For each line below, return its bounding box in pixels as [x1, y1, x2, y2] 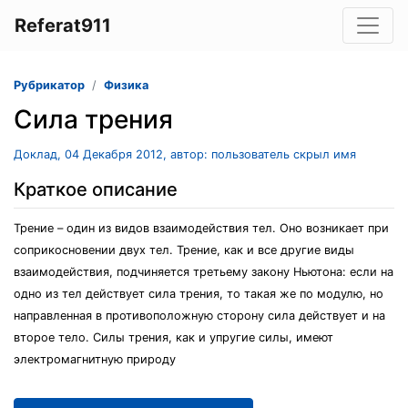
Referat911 [15, 15, 111, 36]
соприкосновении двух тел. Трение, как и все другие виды [14, 243, 354, 257]
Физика [104, 78, 148, 92]
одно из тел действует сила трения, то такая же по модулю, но [14, 287, 383, 301]
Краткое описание [14, 178, 178, 200]
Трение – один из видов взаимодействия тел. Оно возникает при [14, 221, 389, 235]
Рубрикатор [14, 78, 85, 92]
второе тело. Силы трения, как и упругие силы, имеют [14, 331, 333, 344]
